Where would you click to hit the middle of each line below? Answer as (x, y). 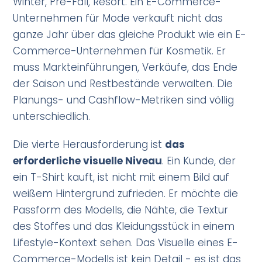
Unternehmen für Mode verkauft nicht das (118, 18)
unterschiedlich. (52, 116)
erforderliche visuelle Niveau (88, 161)
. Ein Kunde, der (199, 161)
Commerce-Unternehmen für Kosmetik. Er (120, 51)
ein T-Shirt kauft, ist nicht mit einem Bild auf (121, 177)
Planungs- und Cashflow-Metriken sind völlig (124, 100)
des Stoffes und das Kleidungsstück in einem (124, 226)
